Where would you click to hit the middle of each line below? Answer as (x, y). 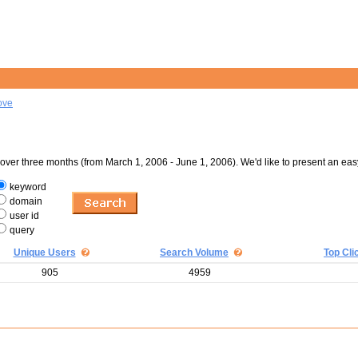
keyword (28, 187)
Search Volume (194, 253)
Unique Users (44, 253)
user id (24, 216)
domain (26, 201)
